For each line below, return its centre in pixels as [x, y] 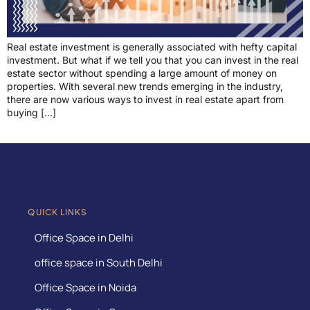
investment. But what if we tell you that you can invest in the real [153, 60]
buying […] [31, 113]
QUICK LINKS [57, 212]
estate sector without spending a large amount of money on [142, 73]
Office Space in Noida [85, 287]
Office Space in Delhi [84, 237]
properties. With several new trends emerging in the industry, [145, 86]
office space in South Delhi [99, 262]
